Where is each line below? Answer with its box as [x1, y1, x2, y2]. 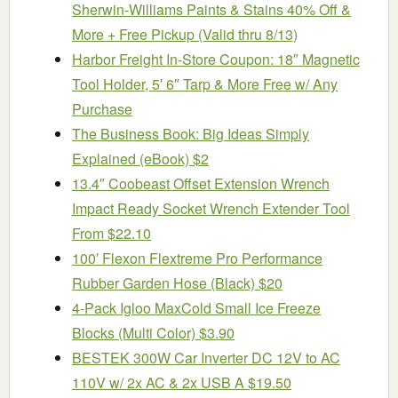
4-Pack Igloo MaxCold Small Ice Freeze [72, 297, 321, 318]
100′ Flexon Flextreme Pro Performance [72, 247, 322, 268]
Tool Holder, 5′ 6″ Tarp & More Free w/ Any [72, 73, 338, 94]
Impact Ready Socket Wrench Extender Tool [72, 197, 350, 219]
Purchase [72, 98, 132, 119]
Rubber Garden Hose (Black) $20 [72, 272, 283, 293]
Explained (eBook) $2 [72, 147, 209, 169]
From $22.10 [72, 222, 151, 243]
